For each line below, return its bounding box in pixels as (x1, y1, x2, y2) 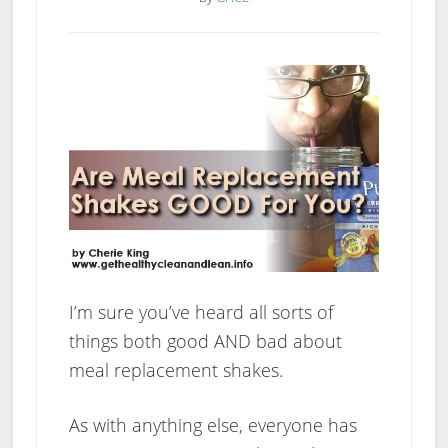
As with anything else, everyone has (68, 413, 357, 438)
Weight (183, 70, 240, 95)
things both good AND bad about (68, 329, 342, 354)
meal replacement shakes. (68, 358, 283, 383)
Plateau (183, 128, 246, 153)
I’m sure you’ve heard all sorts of (68, 300, 333, 325)
